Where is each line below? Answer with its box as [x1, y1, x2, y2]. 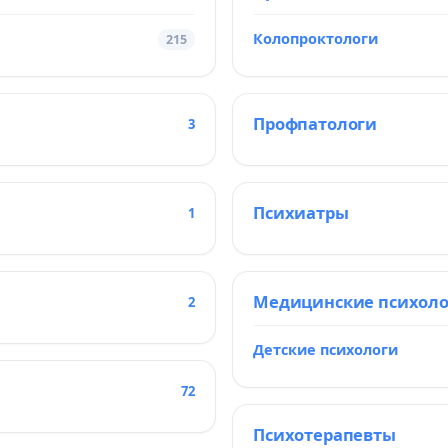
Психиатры [253, 201, 349, 224]
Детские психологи [253, 339, 398, 359]
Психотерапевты [253, 423, 396, 446]
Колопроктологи [253, 28, 378, 48]
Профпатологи [253, 112, 378, 135]
